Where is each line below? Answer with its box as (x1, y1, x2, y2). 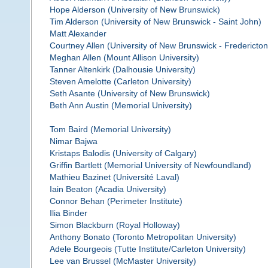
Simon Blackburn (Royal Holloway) (49, 220, 180, 230)
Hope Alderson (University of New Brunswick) (49, 5, 220, 15)
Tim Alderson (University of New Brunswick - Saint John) (49, 17, 261, 27)
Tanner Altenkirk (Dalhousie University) (49, 65, 196, 75)
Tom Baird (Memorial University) (49, 124, 171, 135)
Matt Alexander (49, 29, 106, 39)
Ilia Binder (49, 208, 87, 218)
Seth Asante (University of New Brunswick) (49, 89, 210, 99)
